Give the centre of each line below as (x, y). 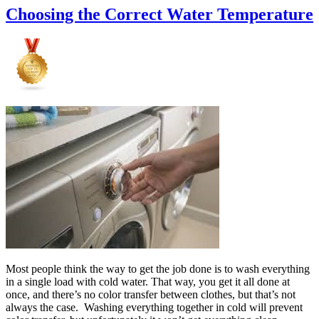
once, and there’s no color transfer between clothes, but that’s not (151, 295)
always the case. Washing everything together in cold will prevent (154, 308)
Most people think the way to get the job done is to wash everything (158, 269)
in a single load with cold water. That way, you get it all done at (148, 282)
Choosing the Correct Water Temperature (159, 15)
